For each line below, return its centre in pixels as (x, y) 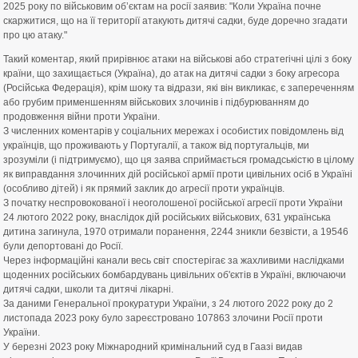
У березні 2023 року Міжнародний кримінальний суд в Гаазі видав (153, 347)
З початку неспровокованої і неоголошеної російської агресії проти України (173, 203)
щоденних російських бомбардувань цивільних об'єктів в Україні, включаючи (175, 275)
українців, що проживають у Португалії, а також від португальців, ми (156, 145)
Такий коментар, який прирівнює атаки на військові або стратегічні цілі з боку (177, 59)
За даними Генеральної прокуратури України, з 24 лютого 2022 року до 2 (168, 304)
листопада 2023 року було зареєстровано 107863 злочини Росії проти (163, 318)
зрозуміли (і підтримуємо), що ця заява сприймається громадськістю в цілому (179, 160)
